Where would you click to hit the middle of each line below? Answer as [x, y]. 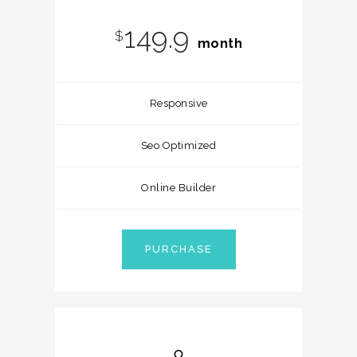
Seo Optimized [178, 145]
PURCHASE [178, 249]
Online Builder [178, 188]
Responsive [178, 103]
